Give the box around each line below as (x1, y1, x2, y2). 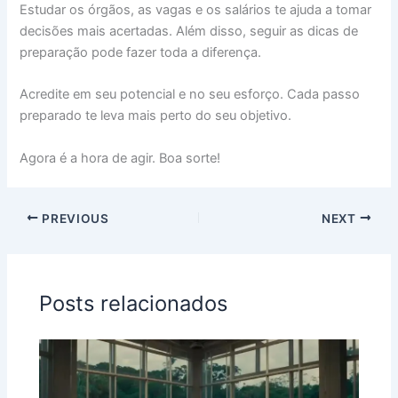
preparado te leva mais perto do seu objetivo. (20, 107, 292, 124)
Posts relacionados (39, 290, 228, 316)
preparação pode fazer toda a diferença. (20, 44, 262, 60)
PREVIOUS (38, 211, 109, 226)
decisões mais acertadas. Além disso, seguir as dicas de (20, 22, 359, 39)
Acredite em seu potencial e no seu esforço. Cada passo (20, 86, 361, 103)
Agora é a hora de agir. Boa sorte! (20, 149, 221, 166)
